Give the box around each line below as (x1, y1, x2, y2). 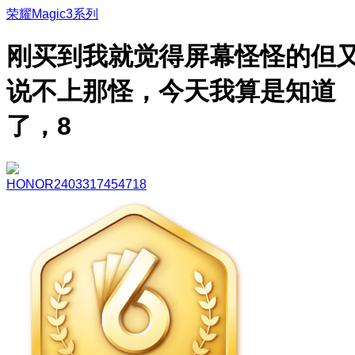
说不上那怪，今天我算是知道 (6, 77, 336, 106)
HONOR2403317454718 (6, 177, 147, 191)
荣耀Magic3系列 (6, 7, 98, 21)
